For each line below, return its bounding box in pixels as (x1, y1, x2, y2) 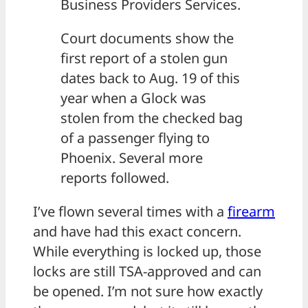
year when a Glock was (60, 89, 206, 108)
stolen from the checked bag (60, 109, 243, 128)
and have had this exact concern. (33, 222, 241, 241)
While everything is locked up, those (33, 242, 261, 261)
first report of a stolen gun (60, 49, 228, 68)
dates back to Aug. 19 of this (60, 69, 240, 88)
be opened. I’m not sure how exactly (33, 282, 263, 301)
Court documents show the (60, 29, 234, 48)
